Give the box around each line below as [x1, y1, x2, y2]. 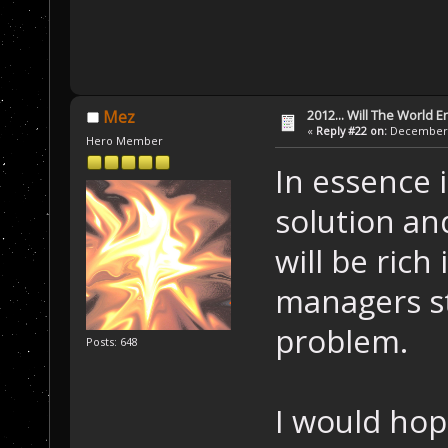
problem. [274, 319, 408, 362]
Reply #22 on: [316, 123, 388, 139]
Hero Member [86, 132, 164, 148]
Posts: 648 [86, 334, 139, 350]
